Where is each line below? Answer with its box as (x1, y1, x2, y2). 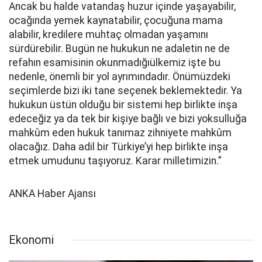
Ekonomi (9, 233, 54, 247)
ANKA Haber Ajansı (9, 188, 96, 199)
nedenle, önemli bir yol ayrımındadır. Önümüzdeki (9, 71, 230, 82)
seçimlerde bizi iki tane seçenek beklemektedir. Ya (9, 85, 242, 96)
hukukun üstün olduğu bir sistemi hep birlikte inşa (9, 99, 237, 111)
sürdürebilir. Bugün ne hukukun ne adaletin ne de (9, 43, 230, 54)
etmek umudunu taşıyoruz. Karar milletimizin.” (9, 155, 222, 167)
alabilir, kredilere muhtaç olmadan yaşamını (9, 29, 208, 40)
